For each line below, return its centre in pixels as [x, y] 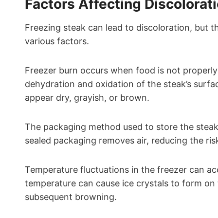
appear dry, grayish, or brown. [87, 98]
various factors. [57, 41]
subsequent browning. [71, 197]
